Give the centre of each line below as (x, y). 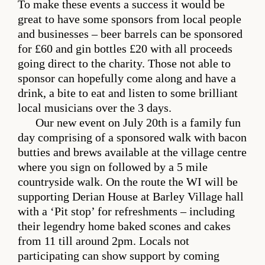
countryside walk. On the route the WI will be (128, 182)
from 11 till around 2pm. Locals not (104, 241)
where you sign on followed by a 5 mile (113, 167)
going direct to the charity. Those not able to (124, 63)
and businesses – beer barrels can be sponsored (130, 34)
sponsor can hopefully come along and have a (127, 78)
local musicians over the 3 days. (95, 108)
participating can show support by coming (119, 256)
